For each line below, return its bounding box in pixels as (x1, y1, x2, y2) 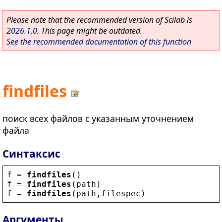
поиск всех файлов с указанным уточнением (2, 112, 194, 124)
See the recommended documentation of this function (6, 36, 191, 47)
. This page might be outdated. (37, 25, 142, 36)
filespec (101, 188, 141, 198)
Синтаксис (2, 146, 60, 161)
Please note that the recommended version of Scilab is (6, 14, 192, 25)
